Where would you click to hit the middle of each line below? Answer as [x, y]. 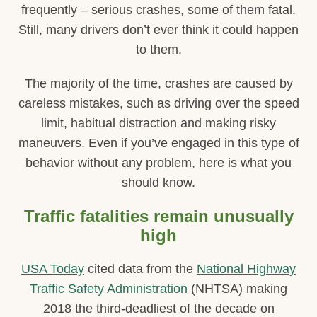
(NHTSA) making [237, 288]
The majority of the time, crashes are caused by [158, 83]
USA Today [53, 269]
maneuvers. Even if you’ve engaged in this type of [158, 143]
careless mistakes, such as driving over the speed [158, 103]
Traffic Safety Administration [109, 288]
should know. [158, 182]
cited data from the [140, 269]
